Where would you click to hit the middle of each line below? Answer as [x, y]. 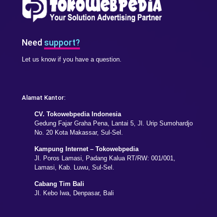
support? [62, 42]
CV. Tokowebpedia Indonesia [78, 114]
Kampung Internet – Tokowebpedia [86, 149]
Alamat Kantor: [44, 97]
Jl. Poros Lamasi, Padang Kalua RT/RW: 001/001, [105, 158]
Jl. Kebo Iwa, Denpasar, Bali [74, 193]
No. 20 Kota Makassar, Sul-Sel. [79, 132]
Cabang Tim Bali [59, 184]
